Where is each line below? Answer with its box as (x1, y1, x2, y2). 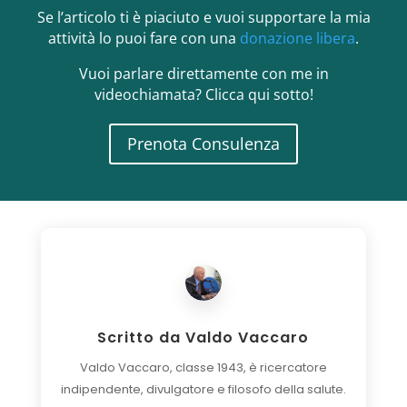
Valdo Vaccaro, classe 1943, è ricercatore (79, 358, 327, 376)
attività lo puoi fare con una (48, 27, 240, 48)
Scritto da (97, 326, 186, 348)
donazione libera (240, 27, 355, 48)
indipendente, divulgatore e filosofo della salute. (60, 380, 346, 398)
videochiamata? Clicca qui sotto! (94, 84, 313, 104)
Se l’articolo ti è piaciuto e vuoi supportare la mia (36, 6, 371, 27)
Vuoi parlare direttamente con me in (78, 63, 329, 84)
